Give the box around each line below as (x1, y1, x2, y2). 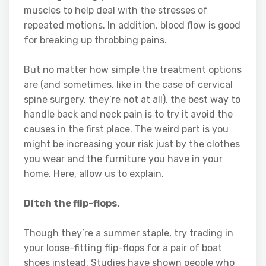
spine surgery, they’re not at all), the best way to (24, 94, 240, 106)
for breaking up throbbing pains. (24, 34, 167, 46)
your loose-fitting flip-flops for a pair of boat (24, 242, 222, 254)
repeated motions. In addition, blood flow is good (24, 20, 240, 31)
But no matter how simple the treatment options (24, 64, 242, 76)
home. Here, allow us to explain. (24, 168, 164, 180)
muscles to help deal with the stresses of (24, 5, 208, 17)
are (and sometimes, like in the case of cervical (24, 79, 233, 91)
